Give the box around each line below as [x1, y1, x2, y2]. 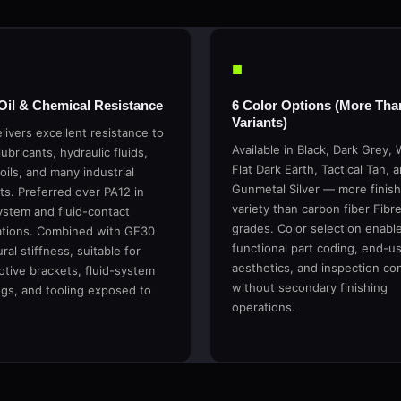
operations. [232, 300, 295, 314]
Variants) [232, 115, 287, 130]
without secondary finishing [232, 280, 388, 294]
